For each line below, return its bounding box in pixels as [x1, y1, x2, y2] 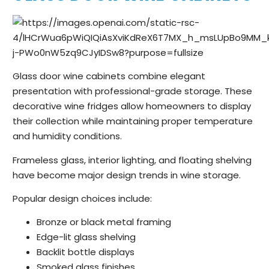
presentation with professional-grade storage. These [13, 85, 252, 98]
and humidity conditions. [13, 130, 122, 143]
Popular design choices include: [13, 192, 152, 205]
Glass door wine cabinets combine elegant [13, 70, 205, 83]
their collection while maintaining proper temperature [13, 115, 253, 128]
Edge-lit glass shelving [37, 231, 136, 244]
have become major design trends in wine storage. [13, 168, 241, 181]
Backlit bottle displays [37, 246, 134, 259]
